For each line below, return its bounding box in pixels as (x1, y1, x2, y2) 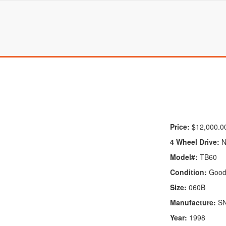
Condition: (169, 167, 207, 177)
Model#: (169, 152, 198, 162)
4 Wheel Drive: (169, 137, 219, 147)
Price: (169, 122, 190, 132)
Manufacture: (169, 197, 218, 207)
